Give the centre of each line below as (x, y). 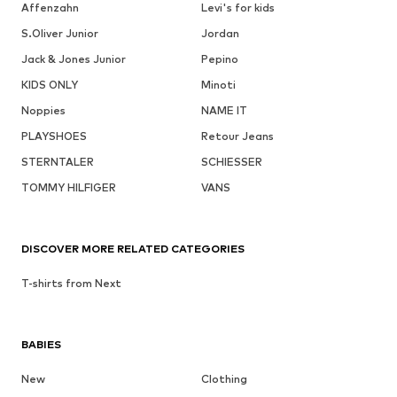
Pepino (219, 58)
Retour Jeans (237, 136)
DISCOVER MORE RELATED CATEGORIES (133, 248)
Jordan (220, 33)
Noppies (43, 110)
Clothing (224, 378)
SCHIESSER (231, 161)
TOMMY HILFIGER (69, 187)
